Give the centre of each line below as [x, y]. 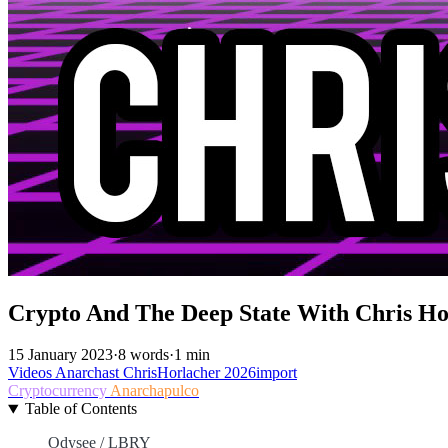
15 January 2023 [60, 355]
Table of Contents [80, 409]
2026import [260, 373]
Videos [31, 373]
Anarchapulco [154, 391]
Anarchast [89, 373]
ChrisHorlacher [173, 373]
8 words [143, 355]
